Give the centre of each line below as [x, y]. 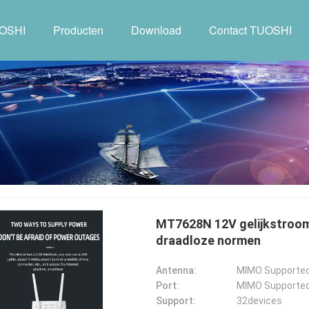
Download [156, 30]
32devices [259, 301]
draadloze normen [208, 240]
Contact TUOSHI [250, 30]
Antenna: [176, 270]
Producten [78, 30]
